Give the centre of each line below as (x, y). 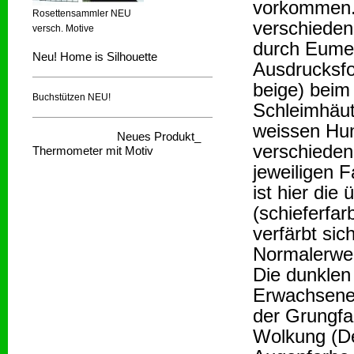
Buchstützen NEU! (72, 98)
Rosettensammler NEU (82, 14)
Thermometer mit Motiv (93, 151)
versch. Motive (63, 29)
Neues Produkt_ (159, 137)
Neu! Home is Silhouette (95, 57)
